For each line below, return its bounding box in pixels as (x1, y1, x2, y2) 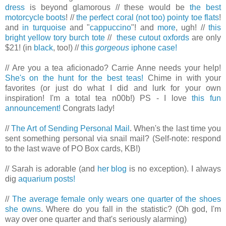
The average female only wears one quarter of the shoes (12, 195, 221, 204)
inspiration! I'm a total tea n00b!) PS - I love (5, 94, 192, 103)
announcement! (5, 104, 61, 113)
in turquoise (22, 23, 66, 32)
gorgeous (95, 43, 129, 52)
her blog (97, 164, 127, 174)
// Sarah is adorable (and (5, 164, 97, 174)
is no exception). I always (127, 164, 221, 174)
